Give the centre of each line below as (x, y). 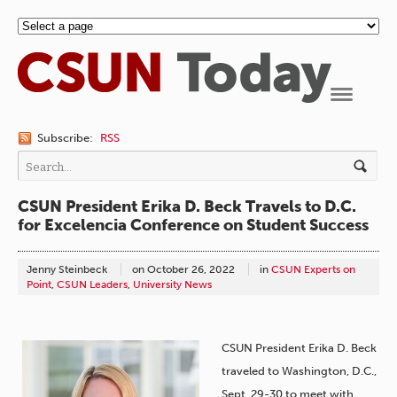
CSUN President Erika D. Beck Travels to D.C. (187, 206)
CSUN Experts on (313, 270)
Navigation (361, 109)
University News (172, 285)
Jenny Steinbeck (68, 270)
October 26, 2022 (191, 270)
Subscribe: (65, 137)
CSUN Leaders (92, 285)
